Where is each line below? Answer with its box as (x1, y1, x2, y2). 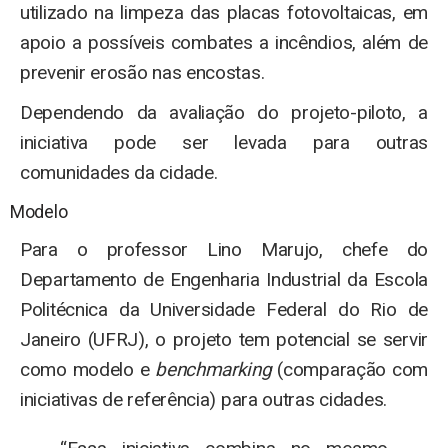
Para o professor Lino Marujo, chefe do (20, 238, 428, 261)
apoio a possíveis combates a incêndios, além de (20, 31, 428, 54)
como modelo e (20, 358, 156, 381)
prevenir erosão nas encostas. (20, 61, 265, 84)
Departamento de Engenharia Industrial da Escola (20, 268, 428, 291)
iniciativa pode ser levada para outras (20, 131, 428, 154)
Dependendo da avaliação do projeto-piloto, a (20, 101, 428, 124)
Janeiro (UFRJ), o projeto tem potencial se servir (20, 328, 428, 351)
